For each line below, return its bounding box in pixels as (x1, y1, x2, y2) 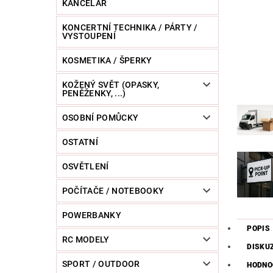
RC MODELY (62, 235, 110, 245)
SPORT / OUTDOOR (62, 259, 140, 269)
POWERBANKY (62, 210, 121, 221)
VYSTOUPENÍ (62, 31, 116, 41)
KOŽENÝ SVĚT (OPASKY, (62, 80, 160, 90)
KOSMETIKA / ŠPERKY (62, 55, 152, 66)
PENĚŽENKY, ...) (62, 88, 126, 99)
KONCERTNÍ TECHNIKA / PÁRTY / (62, 23, 198, 33)
